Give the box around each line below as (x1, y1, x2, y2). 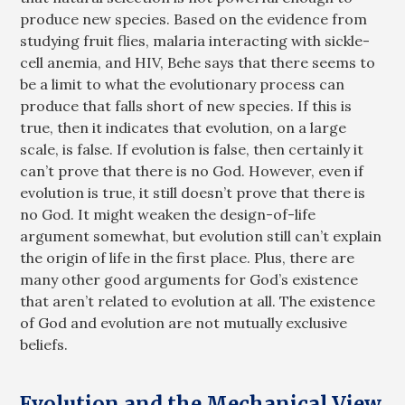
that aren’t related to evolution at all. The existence (20, 291, 376, 310)
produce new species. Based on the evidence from (20, 9, 368, 28)
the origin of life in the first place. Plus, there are (20, 248, 355, 267)
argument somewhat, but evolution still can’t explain (20, 226, 382, 245)
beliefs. (20, 334, 69, 353)
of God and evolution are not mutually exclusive (20, 313, 348, 332)
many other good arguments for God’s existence (20, 269, 359, 288)
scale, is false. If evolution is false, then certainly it (20, 139, 364, 158)
